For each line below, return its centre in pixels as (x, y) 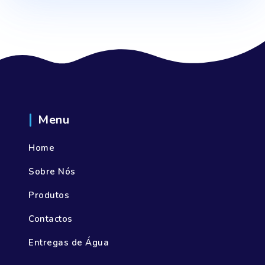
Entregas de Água (69, 243)
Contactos (51, 219)
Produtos (49, 195)
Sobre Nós (52, 172)
